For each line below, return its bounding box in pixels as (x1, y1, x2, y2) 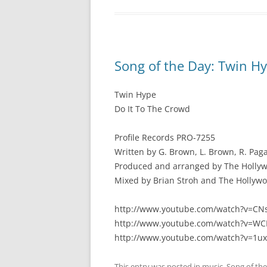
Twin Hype (114, 89, 156, 100)
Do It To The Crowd (114, 103, 190, 114)
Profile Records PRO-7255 (114, 132, 215, 143)
